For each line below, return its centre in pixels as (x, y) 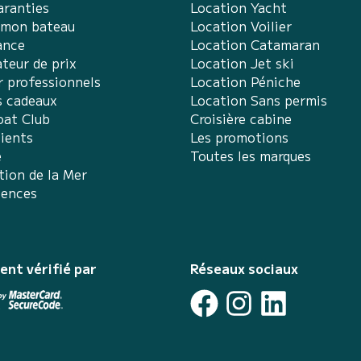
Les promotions (239, 137)
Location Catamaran (255, 44)
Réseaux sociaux (244, 268)
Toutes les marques (251, 155)
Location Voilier (241, 25)
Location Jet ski (242, 62)
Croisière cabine (241, 118)
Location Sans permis (259, 100)
